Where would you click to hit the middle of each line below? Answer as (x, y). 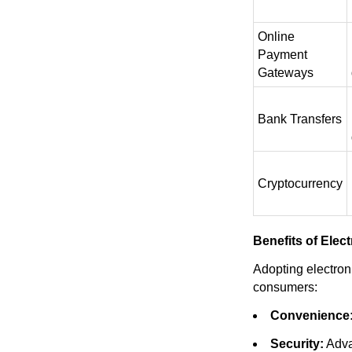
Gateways (286, 73)
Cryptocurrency (300, 183)
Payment (282, 55)
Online (276, 37)
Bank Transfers (300, 119)
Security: (297, 344)
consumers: (285, 287)
